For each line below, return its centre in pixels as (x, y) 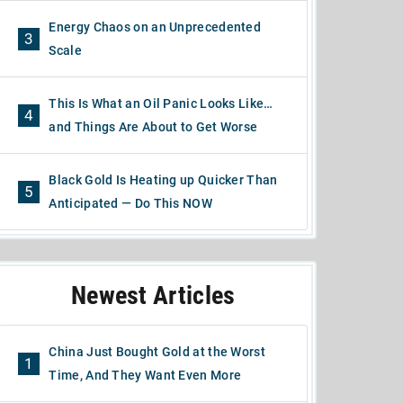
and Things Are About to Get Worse (153, 127)
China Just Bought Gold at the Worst (157, 352)
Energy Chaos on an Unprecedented (155, 27)
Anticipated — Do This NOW (130, 203)
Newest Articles (153, 296)
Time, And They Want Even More (145, 375)
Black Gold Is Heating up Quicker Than (163, 180)
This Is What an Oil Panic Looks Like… (161, 103)
